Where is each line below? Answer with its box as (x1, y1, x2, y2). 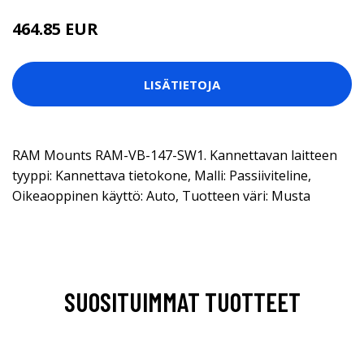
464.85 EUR (12, 18, 98, 40)
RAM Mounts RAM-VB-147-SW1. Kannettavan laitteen (12, 146, 337, 164)
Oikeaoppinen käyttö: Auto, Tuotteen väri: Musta (12, 187, 310, 205)
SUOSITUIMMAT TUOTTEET (63, 286, 301, 317)
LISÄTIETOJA (144, 76, 220, 93)
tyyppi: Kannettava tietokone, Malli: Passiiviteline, (12, 167, 311, 184)
